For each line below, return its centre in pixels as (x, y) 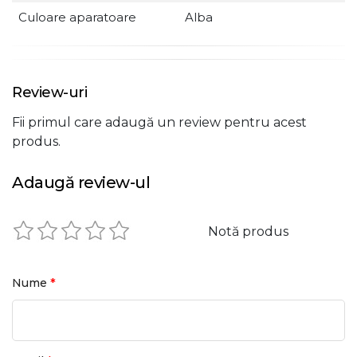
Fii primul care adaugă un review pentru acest (159, 122)
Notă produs (249, 231)
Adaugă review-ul (81, 182)
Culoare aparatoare (77, 17)
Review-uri (49, 92)
